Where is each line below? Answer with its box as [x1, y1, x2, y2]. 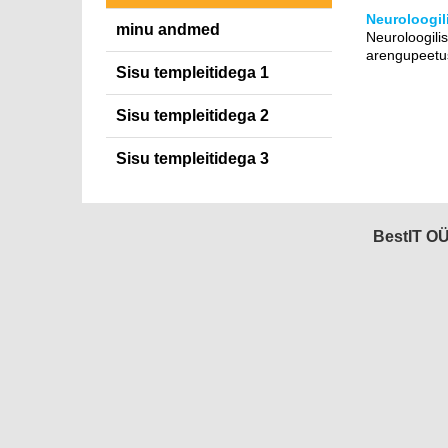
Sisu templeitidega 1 [115, 63, 269, 81]
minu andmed [115, 20, 220, 38]
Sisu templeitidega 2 [115, 106, 269, 124]
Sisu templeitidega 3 [115, 149, 269, 167]
